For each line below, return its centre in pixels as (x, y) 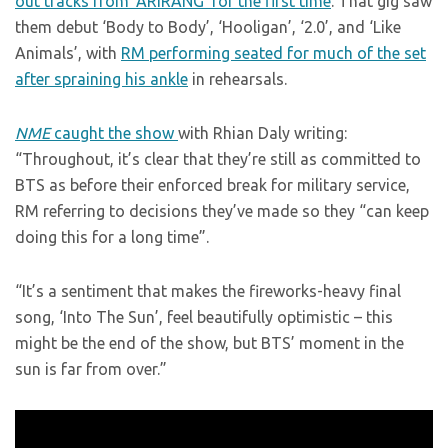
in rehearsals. (237, 79)
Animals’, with (68, 53)
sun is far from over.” (91, 369)
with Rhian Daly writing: (262, 133)
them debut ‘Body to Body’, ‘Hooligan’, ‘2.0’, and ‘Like (208, 27)
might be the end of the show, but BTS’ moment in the (209, 343)
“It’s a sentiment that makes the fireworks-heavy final (208, 291)
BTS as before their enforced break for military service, (212, 185)
